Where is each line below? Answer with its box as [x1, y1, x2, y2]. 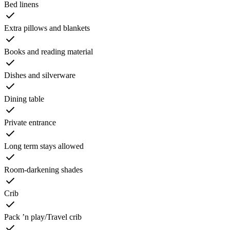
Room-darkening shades [4, 165, 83, 174]
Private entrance [4, 118, 56, 127]
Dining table [4, 94, 44, 103]
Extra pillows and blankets [4, 23, 90, 32]
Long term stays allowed [4, 141, 84, 150]
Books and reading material [4, 47, 93, 56]
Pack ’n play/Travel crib [4, 212, 82, 221]
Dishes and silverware [4, 70, 75, 80]
